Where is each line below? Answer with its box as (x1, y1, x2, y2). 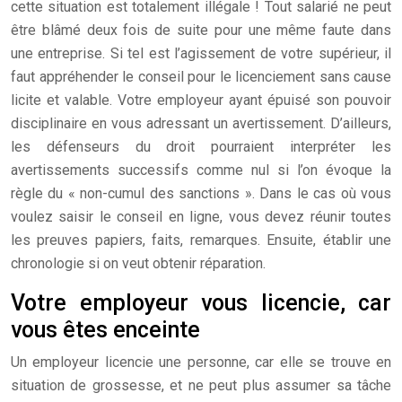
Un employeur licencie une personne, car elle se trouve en (11, 354, 391, 371)
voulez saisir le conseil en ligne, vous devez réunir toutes (11, 208, 391, 225)
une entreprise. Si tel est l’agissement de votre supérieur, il (11, 45, 391, 62)
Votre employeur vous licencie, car (11, 290, 391, 316)
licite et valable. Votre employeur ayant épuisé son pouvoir (11, 92, 391, 109)
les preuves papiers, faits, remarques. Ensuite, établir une (11, 232, 391, 249)
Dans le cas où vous (254, 185, 392, 202)
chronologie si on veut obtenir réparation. (11, 255, 266, 272)
